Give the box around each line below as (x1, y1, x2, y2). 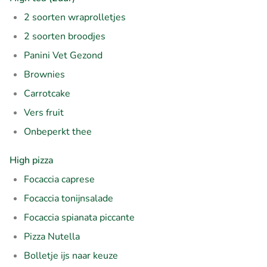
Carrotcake (24, 86, 70, 100)
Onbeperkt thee (24, 125, 92, 138)
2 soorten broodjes (24, 29, 105, 43)
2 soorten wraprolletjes (24, 10, 126, 24)
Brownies (24, 67, 65, 81)
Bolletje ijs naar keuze (24, 249, 118, 262)
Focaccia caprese (24, 172, 95, 186)
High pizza (10, 153, 56, 167)
